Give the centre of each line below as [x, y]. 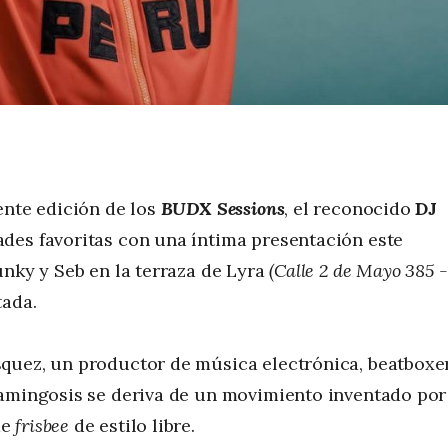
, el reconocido [350, 208]
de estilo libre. [132, 426]
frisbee [42, 426]
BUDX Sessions [222, 208]
